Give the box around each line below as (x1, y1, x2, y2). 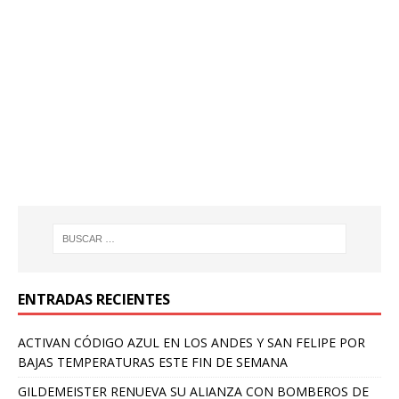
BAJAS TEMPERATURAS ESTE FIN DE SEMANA (18, 353, 288, 370)
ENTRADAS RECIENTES (18, 289, 170, 309)
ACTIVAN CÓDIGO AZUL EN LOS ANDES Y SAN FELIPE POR (18, 333, 365, 351)
